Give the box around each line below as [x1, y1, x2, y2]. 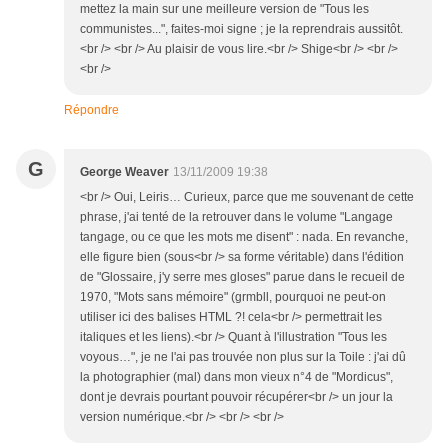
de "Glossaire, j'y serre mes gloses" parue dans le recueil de [80, 270, 405, 285]
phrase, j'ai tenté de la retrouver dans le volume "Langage [80, 210, 393, 225]
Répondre [64, 103, 119, 118]
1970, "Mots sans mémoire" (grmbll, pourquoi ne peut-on [80, 290, 386, 305]
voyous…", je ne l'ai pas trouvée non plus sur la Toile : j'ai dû [80, 350, 406, 365]
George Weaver [80, 165, 169, 180]
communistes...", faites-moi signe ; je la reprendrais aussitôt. [80, 22, 403, 37]
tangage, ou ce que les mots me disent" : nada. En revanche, [80, 230, 408, 245]
